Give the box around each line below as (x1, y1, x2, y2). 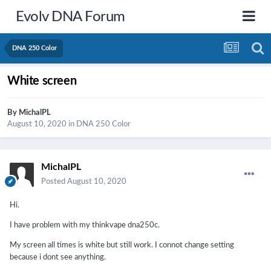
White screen (7, 75, 77, 88)
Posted (41, 178, 67, 186)
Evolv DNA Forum (16, 9, 125, 24)
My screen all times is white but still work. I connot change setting (10, 241, 234, 250)
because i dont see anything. (10, 253, 106, 262)
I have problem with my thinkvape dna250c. (10, 221, 160, 230)
